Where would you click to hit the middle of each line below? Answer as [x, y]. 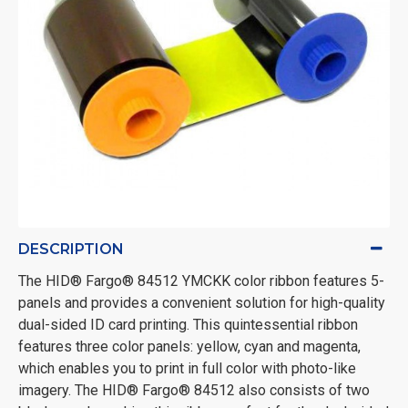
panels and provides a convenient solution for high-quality [202, 302]
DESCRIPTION [71, 249]
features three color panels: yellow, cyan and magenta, [189, 346]
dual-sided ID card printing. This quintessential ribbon [188, 324]
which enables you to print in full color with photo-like [187, 368]
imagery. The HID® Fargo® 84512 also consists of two [194, 390]
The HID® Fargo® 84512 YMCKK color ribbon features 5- [201, 280]
